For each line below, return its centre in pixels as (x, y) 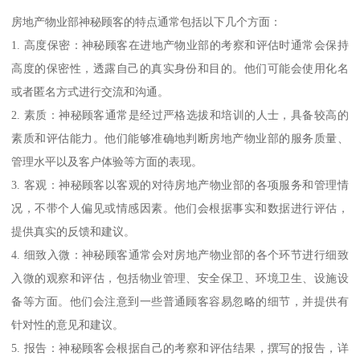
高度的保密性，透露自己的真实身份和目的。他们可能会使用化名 (180, 68)
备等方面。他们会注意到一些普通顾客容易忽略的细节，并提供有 (180, 301)
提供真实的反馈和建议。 (74, 231)
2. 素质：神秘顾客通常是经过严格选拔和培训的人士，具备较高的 (180, 115)
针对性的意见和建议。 (68, 324)
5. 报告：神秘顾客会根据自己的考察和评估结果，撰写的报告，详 (180, 348)
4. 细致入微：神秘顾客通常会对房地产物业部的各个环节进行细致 (180, 254)
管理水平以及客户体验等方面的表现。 (107, 161)
